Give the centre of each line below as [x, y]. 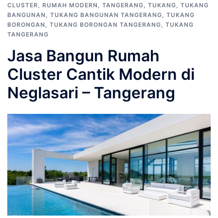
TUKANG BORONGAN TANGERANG [105, 25]
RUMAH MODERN [70, 5]
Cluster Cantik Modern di [101, 74]
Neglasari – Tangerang [91, 93]
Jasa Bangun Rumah [83, 56]
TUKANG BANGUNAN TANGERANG [106, 15]
